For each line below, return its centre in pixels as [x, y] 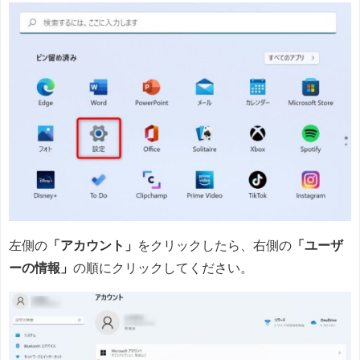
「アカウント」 [92, 245]
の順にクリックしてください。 [163, 267]
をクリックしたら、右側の [215, 245]
